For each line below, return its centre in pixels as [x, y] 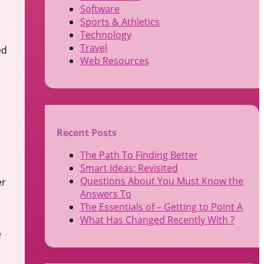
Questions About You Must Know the [161, 181]
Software [100, 9]
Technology [105, 35]
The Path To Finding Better [139, 155]
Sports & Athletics [120, 22]
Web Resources [114, 61]
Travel [93, 48]
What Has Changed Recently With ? [157, 220]
